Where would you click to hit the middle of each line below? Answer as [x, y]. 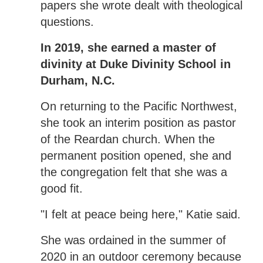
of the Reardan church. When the [127, 139]
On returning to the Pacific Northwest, [139, 106]
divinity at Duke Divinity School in [135, 64]
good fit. [61, 188]
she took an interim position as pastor [138, 122]
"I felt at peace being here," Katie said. [140, 214]
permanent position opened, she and [136, 155]
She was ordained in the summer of [133, 240]
